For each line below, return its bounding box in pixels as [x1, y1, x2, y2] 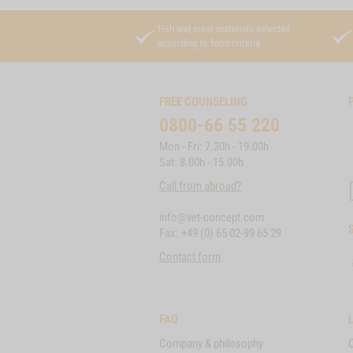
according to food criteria [158, 36, 260, 49]
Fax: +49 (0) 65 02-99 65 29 [159, 225, 281, 240]
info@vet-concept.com [159, 210, 264, 225]
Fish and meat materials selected [158, 22, 290, 35]
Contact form [159, 250, 221, 264]
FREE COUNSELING [159, 94, 247, 109]
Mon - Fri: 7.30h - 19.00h [159, 139, 269, 154]
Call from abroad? [159, 178, 241, 193]
